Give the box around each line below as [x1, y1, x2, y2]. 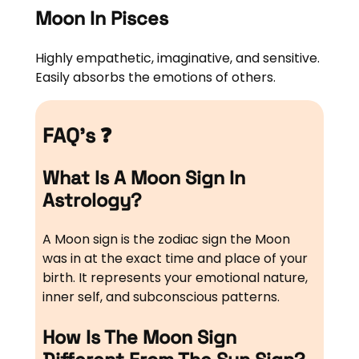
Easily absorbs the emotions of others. [34, 67, 276, 87]
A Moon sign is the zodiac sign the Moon [42, 230, 290, 249]
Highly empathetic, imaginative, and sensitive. [34, 48, 320, 67]
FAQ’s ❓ [42, 123, 112, 149]
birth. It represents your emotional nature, [42, 268, 308, 288]
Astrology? [42, 188, 142, 212]
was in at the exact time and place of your [42, 249, 308, 268]
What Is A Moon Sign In [42, 165, 245, 190]
